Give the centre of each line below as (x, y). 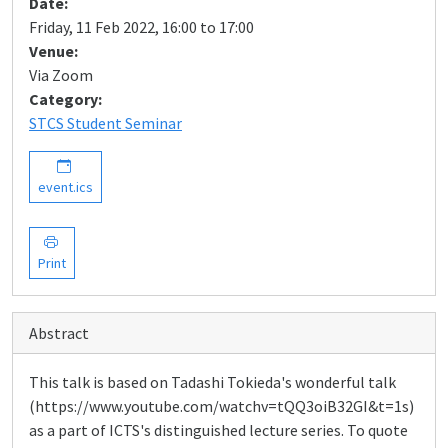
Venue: (53, 51)
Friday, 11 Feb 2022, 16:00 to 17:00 (141, 27)
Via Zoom (61, 75)
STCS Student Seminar (105, 123)
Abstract (59, 333)
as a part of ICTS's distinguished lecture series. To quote (218, 430)
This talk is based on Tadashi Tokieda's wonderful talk (212, 382)
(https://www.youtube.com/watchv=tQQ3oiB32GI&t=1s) (221, 406)
